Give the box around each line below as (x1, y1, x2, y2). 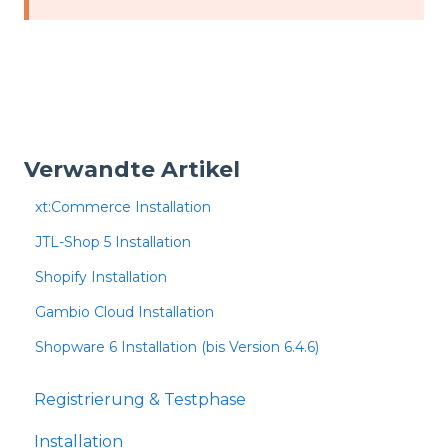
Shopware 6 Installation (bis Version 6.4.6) (35, 337, 320, 356)
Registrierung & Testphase (34, 390, 246, 410)
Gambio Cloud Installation (35, 302, 215, 321)
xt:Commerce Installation (35, 197, 212, 216)
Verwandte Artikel (24, 155, 240, 183)
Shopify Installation (35, 267, 168, 286)
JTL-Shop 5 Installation (35, 232, 192, 251)
